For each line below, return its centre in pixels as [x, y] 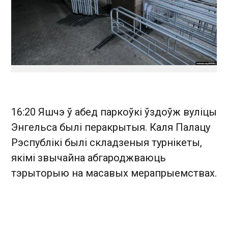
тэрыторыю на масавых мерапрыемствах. [114, 173]
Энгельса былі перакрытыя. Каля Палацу [111, 127]
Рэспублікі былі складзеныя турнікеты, [107, 142]
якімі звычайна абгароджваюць [89, 158]
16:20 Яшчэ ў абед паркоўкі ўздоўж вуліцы [114, 112]
